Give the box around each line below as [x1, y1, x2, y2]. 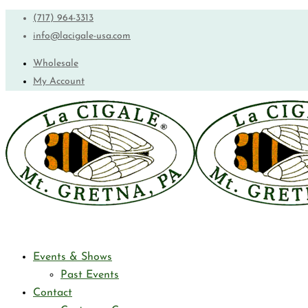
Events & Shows [33, 252, 112, 263]
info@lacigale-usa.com [33, 31, 131, 41]
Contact [33, 287, 72, 298]
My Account [33, 76, 85, 87]
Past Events [60, 269, 119, 280]
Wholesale [33, 58, 78, 69]
